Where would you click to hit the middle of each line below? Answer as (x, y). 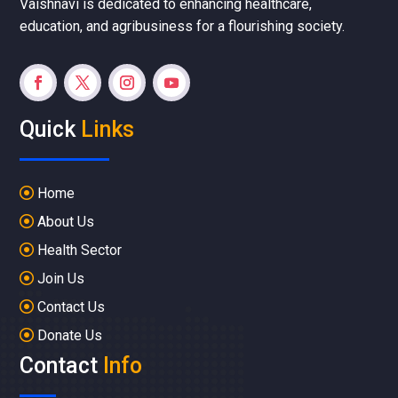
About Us (66, 222)
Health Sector (80, 251)
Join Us (61, 279)
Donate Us (70, 336)
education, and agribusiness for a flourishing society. (183, 27)
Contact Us (72, 307)
